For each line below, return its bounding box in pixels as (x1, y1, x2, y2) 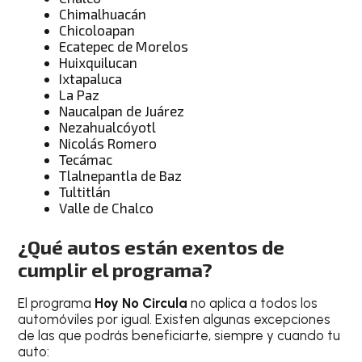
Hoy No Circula (95, 295, 192, 312)
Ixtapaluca (59, 69, 123, 86)
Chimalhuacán (59, 5, 147, 22)
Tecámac (59, 150, 113, 167)
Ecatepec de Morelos (59, 37, 189, 54)
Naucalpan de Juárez (59, 102, 185, 119)
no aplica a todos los (191, 295, 318, 312)
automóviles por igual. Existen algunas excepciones (18, 311, 331, 328)
